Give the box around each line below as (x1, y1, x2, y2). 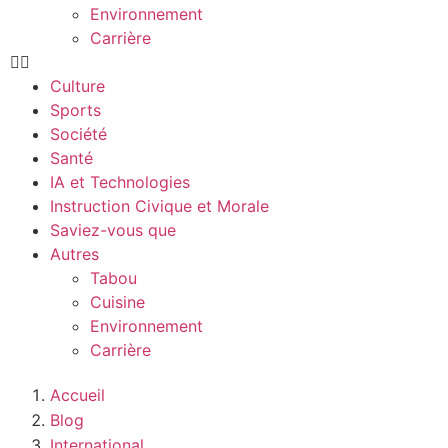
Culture (50, 76, 105, 96)
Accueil (50, 385, 105, 405)
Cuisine (90, 292, 145, 312)
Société (50, 124, 107, 144)
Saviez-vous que (50, 220, 176, 240)
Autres (50, 244, 99, 264)
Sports (50, 100, 101, 120)
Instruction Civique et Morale (50, 196, 269, 216)
